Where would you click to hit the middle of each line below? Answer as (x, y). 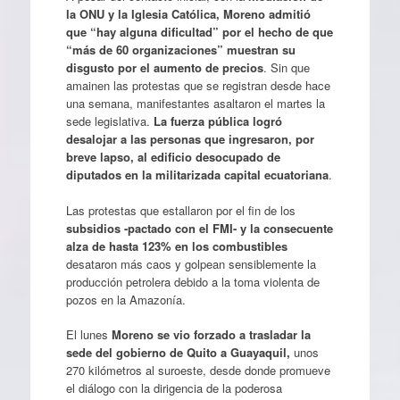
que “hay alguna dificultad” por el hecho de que (199, 32)
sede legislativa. (109, 121)
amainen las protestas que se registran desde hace (198, 86)
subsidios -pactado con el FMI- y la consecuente (199, 228)
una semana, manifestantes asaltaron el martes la (195, 104)
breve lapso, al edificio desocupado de (173, 157)
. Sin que (286, 68)
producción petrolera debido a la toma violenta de (192, 281)
